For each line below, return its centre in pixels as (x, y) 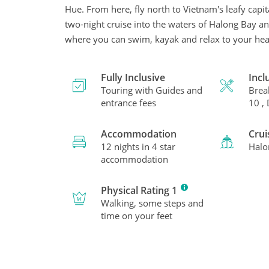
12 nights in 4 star (138, 146)
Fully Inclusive (133, 77)
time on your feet (137, 215)
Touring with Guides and (152, 90)
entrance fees (128, 102)
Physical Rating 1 (139, 190)
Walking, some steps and (152, 203)
